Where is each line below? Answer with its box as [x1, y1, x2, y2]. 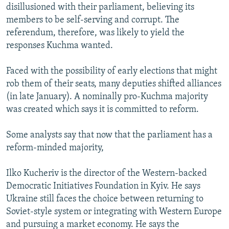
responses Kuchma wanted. [6, 40, 113, 51]
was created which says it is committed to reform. [6, 104, 199, 114]
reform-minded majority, [6, 143, 104, 153]
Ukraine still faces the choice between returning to [6, 194, 203, 204]
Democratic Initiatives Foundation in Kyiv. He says [6, 181, 200, 191]
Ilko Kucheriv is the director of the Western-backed [6, 168, 207, 178]
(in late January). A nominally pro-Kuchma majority [6, 91, 208, 102]
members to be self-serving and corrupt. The [6, 15, 179, 25]
